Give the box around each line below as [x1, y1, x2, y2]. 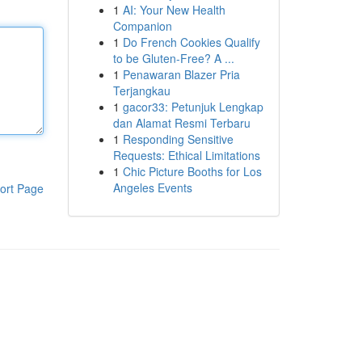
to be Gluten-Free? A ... [112, 50, 234, 66]
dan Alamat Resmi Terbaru [112, 115, 250, 131]
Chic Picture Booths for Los [122, 163, 262, 179]
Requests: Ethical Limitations [112, 147, 260, 163]
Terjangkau [112, 82, 170, 99]
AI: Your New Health [122, 2, 225, 18]
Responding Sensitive [122, 131, 234, 147]
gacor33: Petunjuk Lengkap [122, 99, 263, 115]
